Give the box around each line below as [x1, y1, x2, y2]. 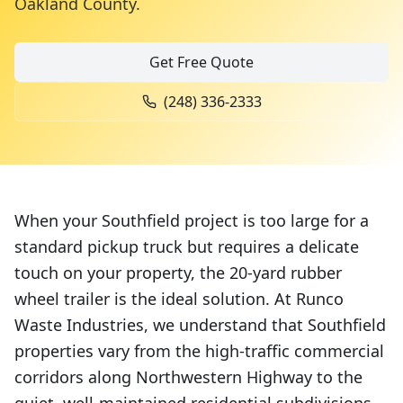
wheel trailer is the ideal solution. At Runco [14, 288, 344, 309]
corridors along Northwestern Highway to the [14, 366, 363, 388]
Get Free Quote [149, 52, 254, 72]
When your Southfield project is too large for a [14, 210, 369, 231]
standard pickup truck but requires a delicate [14, 236, 359, 257]
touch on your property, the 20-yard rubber [14, 262, 342, 283]
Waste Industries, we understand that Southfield [14, 314, 386, 336]
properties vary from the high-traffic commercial [14, 340, 384, 362]
